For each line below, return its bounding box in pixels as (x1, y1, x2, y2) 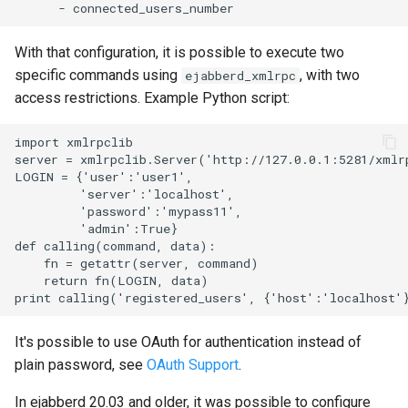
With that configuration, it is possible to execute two (15, 44, 344, 62)
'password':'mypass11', (15, 202, 242, 219)
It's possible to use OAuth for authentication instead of (15, 333, 362, 352)
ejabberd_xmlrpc (185, 67, 296, 85)
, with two (300, 66, 360, 85)
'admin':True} (15, 219, 178, 237)
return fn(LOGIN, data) (15, 271, 209, 289)
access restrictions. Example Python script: (15, 89, 290, 107)
